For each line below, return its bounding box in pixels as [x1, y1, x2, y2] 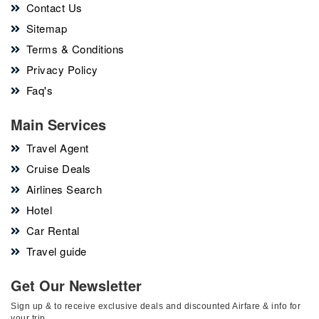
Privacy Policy [26, 62, 98, 77]
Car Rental [26, 223, 80, 238]
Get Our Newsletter [11, 275, 142, 296]
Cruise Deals [26, 161, 91, 176]
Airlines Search [26, 182, 102, 197]
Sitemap [26, 21, 67, 36]
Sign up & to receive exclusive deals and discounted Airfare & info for [11, 301, 300, 311]
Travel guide [26, 244, 87, 258]
